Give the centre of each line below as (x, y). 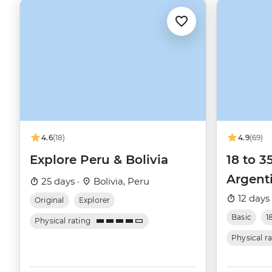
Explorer (94, 200)
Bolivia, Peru (120, 182)
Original (49, 200)
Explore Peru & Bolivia (99, 160)
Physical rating (63, 221)
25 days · (60, 182)
